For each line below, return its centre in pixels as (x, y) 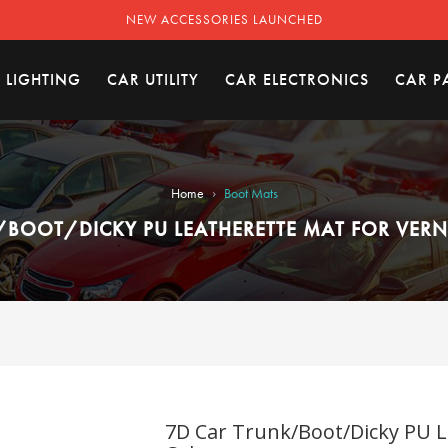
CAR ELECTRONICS (297, 79)
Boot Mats (250, 193)
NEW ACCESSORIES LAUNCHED (224, 19)
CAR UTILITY (153, 79)
